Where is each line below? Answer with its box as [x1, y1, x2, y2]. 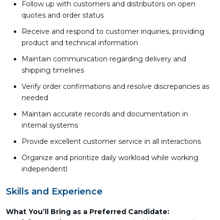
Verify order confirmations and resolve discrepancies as [22, 82, 209, 91]
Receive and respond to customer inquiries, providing [22, 27, 204, 36]
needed [22, 93, 48, 102]
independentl [22, 165, 67, 173]
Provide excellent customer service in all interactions [22, 137, 201, 146]
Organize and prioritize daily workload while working [22, 153, 198, 162]
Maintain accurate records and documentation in [22, 110, 188, 118]
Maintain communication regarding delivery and [22, 55, 186, 63]
